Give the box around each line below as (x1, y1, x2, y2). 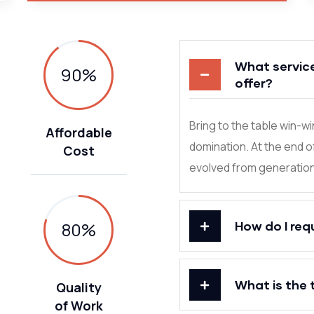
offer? (234, 75, 273, 90)
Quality (55, 279, 102, 296)
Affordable (45, 124, 112, 141)
